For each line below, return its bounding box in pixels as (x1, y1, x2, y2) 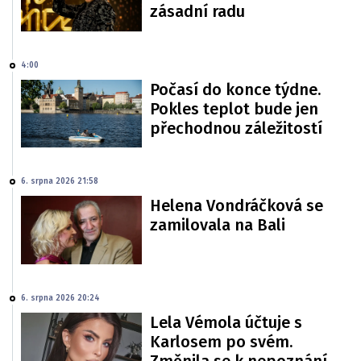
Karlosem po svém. (150, 331, 293, 351)
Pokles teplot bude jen (150, 98, 318, 118)
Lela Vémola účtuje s (150, 312, 302, 332)
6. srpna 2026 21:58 (21, 176, 98, 187)
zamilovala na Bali (150, 215, 285, 235)
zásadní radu (150, 2, 245, 22)
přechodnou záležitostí (150, 118, 322, 138)
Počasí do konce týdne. (150, 79, 321, 99)
